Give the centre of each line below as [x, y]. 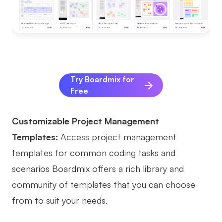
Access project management [118, 137]
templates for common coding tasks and [94, 153]
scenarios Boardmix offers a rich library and [98, 169]
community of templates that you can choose [104, 185]
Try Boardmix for [102, 80]
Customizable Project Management [85, 121]
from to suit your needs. [60, 200]
